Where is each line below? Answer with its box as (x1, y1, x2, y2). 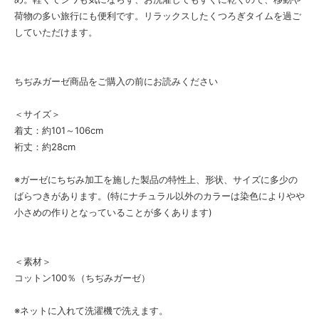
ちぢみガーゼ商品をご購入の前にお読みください (14, 75, 218, 87)
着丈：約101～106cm (14, 124, 113, 136)
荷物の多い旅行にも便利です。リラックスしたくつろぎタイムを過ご (14, 9, 301, 21)
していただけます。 (14, 26, 98, 38)
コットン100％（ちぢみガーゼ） (14, 271, 150, 283)
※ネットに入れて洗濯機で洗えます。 (14, 304, 168, 316)
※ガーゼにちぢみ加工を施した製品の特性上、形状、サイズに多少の (14, 173, 298, 185)
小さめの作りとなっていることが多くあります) (14, 206, 212, 218)
